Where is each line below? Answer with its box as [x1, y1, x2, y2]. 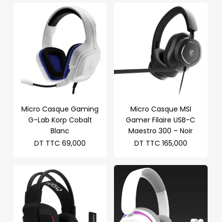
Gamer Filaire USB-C [126, 115, 196, 125]
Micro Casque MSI [130, 104, 191, 114]
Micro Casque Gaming [21, 104, 99, 114]
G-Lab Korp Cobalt [28, 115, 92, 125]
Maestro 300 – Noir [128, 126, 193, 136]
